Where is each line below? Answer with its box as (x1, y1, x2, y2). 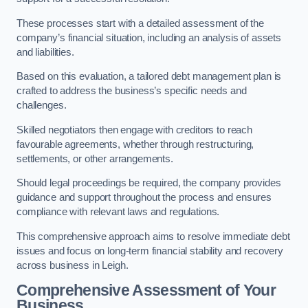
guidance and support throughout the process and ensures (16, 192, 272, 203)
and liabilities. (16, 46, 74, 58)
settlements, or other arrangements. (16, 153, 173, 164)
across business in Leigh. (16, 259, 129, 271)
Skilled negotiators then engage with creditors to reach (16, 124, 253, 135)
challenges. (16, 100, 67, 111)
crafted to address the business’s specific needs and (16, 85, 247, 97)
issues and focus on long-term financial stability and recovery (16, 245, 283, 256)
